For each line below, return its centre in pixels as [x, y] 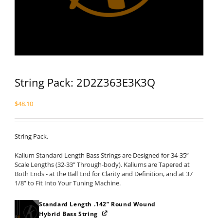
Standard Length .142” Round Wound [97, 204]
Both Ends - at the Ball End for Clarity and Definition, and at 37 [104, 174]
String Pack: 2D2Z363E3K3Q [85, 82]
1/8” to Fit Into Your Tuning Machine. [68, 183]
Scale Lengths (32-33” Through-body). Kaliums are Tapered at [102, 164]
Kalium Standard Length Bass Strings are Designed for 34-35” [102, 155]
